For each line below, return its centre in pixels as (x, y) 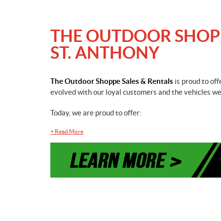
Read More (69, 131)
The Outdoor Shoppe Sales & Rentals (112, 81)
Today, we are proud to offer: (96, 113)
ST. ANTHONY (105, 53)
